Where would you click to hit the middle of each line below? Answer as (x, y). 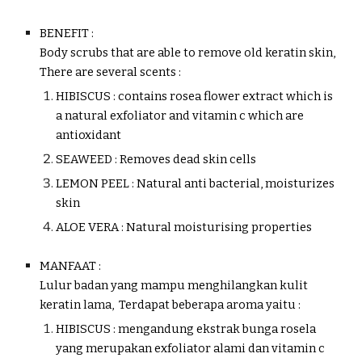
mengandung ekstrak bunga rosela (217, 329)
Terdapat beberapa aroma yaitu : (209, 305)
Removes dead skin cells (188, 159)
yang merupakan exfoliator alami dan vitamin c (192, 348)
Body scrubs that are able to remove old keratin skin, (188, 53)
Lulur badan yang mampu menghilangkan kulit (174, 285)
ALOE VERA (88, 227)
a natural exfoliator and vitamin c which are (180, 116)
